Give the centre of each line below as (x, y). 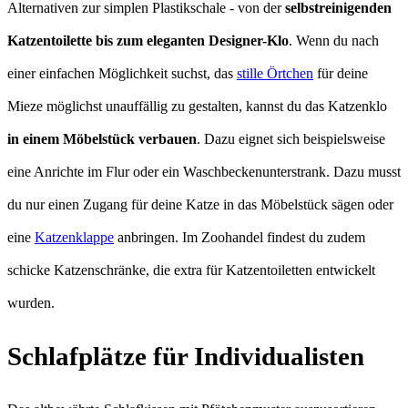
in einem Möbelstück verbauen (102, 139)
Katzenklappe (74, 238)
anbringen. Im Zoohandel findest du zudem (240, 238)
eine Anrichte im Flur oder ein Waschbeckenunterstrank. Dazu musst (204, 172)
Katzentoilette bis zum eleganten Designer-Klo (148, 41)
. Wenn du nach (334, 41)
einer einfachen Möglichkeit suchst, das (122, 74)
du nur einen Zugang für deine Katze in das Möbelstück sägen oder (200, 205)
